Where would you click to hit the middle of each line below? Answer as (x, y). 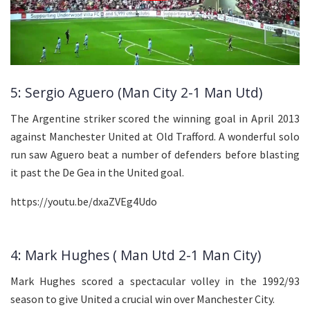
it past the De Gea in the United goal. (97, 172)
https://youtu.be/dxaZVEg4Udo (84, 201)
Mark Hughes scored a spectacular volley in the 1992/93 (155, 281)
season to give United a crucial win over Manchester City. (143, 299)
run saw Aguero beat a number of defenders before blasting (155, 154)
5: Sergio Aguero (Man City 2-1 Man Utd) (136, 93)
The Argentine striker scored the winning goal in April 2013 (155, 118)
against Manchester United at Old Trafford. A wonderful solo (155, 136)
